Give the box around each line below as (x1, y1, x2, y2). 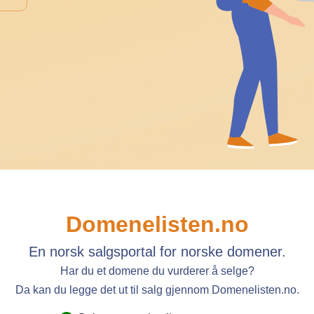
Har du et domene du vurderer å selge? (60, 265, 254, 278)
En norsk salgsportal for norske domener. (28, 244, 286, 260)
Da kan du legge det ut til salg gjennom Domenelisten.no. (15, 284, 299, 296)
